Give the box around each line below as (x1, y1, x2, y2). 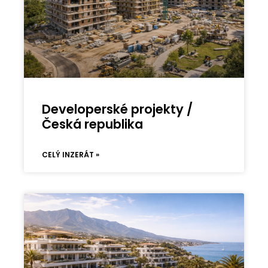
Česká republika (42, 115, 144, 133)
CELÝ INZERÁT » (42, 150, 100, 160)
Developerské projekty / (42, 100, 193, 118)
